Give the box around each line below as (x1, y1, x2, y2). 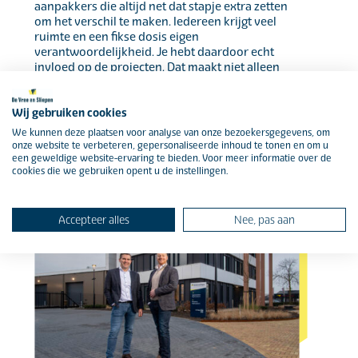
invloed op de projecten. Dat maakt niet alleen (34, 60, 280, 74)
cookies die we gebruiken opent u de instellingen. (12, 165, 228, 177)
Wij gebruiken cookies (12, 105, 127, 119)
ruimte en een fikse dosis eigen (34, 30, 200, 44)
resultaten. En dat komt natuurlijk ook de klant (34, 90, 283, 105)
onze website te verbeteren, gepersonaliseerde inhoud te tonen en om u (12, 139, 328, 151)
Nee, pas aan (234, 213, 295, 226)
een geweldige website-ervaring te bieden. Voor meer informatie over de (12, 152, 332, 164)
